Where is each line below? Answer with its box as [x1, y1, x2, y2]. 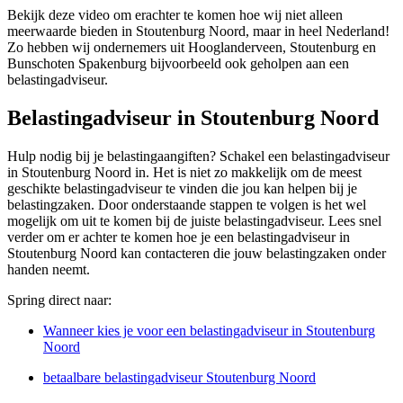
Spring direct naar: [7, 292, 112, 309]
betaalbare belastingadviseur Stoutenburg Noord [43, 370, 316, 386]
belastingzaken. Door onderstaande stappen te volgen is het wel [7, 197, 366, 213]
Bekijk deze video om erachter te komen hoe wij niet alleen [7, 7, 343, 23]
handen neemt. [7, 262, 90, 278]
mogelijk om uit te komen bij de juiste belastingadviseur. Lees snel [7, 213, 381, 229]
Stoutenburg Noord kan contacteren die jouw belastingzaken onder [7, 246, 386, 262]
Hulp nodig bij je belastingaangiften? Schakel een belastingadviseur [7, 148, 390, 165]
